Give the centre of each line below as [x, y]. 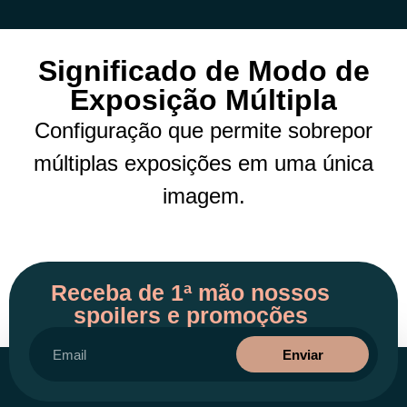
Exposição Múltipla [203, 100]
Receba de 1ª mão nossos [191, 293]
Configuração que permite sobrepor [203, 130]
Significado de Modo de [203, 71]
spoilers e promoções [190, 316]
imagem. [203, 196]
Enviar [303, 354]
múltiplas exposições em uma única [203, 163]
